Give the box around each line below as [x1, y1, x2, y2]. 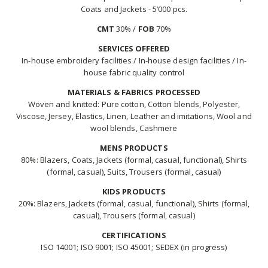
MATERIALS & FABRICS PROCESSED [67, 86, 201, 98]
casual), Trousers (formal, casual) [73, 209, 195, 221]
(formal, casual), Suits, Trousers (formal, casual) [47, 166, 221, 177]
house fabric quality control [83, 66, 185, 78]
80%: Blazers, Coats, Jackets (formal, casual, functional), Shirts [21, 154, 247, 165]
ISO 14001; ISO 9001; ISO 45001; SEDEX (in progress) [41, 241, 227, 252]
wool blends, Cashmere [90, 122, 178, 133]
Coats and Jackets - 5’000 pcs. [80, 3, 187, 14]
